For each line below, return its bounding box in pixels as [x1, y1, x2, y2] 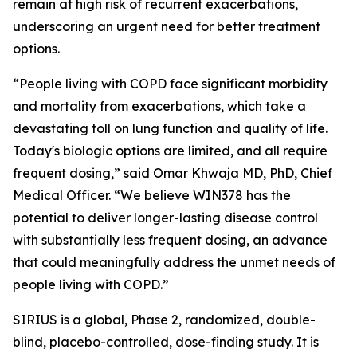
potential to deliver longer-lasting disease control [13, 210, 318, 226]
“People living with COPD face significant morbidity [13, 76, 328, 92]
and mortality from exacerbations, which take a [13, 98, 306, 114]
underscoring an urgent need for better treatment [13, 18, 320, 34]
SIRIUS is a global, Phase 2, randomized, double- [13, 312, 316, 328]
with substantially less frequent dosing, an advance [13, 232, 328, 248]
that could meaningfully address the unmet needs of [13, 254, 335, 270]
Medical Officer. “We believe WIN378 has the [13, 187, 291, 203]
